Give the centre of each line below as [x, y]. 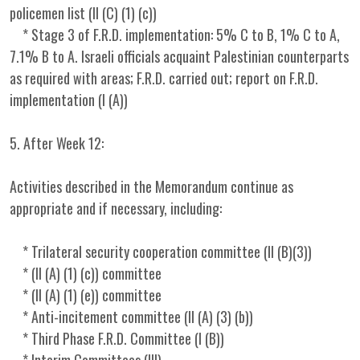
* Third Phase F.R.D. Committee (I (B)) [117, 338]
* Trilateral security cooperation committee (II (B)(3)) [161, 252]
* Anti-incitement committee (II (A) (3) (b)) [131, 317]
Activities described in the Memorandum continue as [151, 186]
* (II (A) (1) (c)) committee [86, 273]
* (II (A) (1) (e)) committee [86, 295]
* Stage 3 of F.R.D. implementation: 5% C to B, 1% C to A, [175, 35]
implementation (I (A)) [69, 100]
